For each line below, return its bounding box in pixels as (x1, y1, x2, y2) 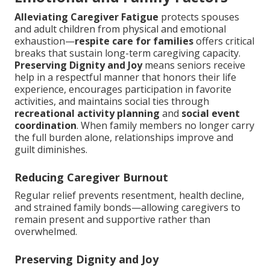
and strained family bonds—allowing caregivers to (14, 201, 240, 215)
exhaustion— (14, 34, 75, 48)
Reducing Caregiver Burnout (14, 170, 168, 185)
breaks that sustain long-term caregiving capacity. (14, 46, 240, 60)
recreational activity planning (14, 107, 160, 121)
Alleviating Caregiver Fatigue (14, 10, 159, 24)
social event (181, 107, 240, 121)
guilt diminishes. (14, 143, 87, 157)
